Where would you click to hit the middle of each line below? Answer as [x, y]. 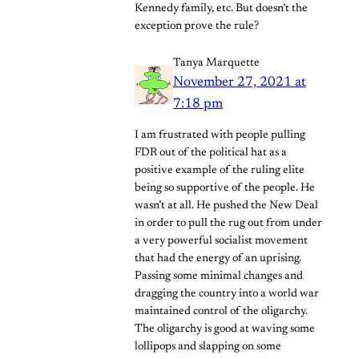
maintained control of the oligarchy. [221, 312]
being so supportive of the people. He [225, 189]
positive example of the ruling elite [220, 171]
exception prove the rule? [197, 26]
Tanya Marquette [216, 63]
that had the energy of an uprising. [218, 259]
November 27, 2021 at [240, 82]
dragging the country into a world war [227, 294]
